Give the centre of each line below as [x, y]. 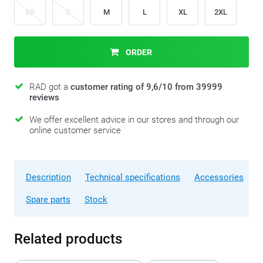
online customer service [75, 130]
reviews [44, 97]
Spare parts [48, 200]
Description [48, 177]
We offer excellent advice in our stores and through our [134, 120]
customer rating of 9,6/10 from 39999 [146, 87]
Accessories [219, 177]
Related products [68, 239]
